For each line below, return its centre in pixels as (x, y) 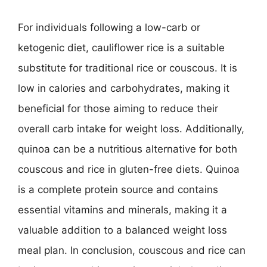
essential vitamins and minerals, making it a (122, 210)
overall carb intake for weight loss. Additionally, (131, 129)
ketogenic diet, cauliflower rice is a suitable (121, 48)
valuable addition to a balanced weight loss (122, 230)
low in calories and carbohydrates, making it (124, 88)
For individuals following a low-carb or (109, 27)
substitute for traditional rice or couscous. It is (128, 68)
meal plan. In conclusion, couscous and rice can (132, 250)
